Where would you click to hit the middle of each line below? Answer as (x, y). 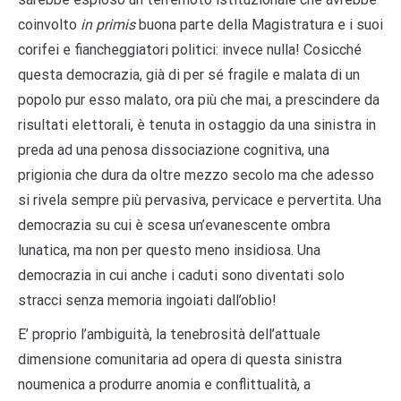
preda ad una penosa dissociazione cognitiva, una (174, 149)
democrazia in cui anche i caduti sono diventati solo (181, 275)
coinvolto (49, 24)
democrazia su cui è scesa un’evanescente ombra (174, 225)
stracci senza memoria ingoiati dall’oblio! (147, 300)
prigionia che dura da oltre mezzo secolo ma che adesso (196, 175)
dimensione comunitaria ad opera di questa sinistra (180, 359)
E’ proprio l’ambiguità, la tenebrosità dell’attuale (169, 334)
